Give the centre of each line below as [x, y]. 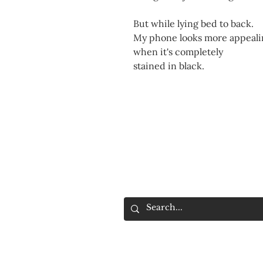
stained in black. [169, 66]
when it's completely [178, 52]
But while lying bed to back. [193, 24]
